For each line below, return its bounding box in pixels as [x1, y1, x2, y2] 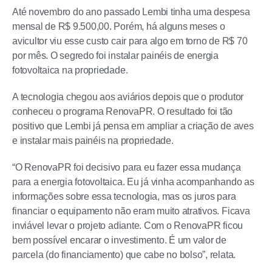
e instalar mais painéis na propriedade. [12, 135, 174, 146]
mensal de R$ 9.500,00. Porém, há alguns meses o [12, 21, 225, 32]
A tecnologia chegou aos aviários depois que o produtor [12, 92, 244, 102]
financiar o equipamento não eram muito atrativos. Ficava [12, 206, 250, 216]
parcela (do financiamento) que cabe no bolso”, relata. [12, 250, 236, 260]
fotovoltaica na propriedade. [12, 65, 128, 75]
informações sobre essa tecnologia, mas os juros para [12, 191, 236, 202]
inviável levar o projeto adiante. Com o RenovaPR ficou [12, 220, 243, 231]
